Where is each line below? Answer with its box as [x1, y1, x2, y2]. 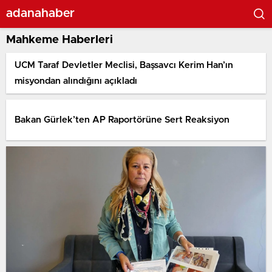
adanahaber [6, 7, 75, 19]
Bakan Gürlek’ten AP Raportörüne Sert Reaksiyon [15, 115, 229, 124]
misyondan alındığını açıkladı [15, 76, 137, 86]
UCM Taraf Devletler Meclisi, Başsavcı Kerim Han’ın [15, 60, 233, 70]
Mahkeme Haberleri [6, 34, 113, 46]
